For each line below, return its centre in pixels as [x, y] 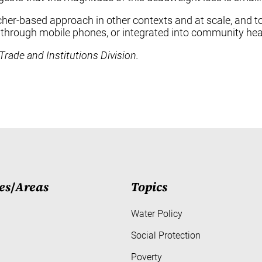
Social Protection [166, 235]
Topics [149, 187]
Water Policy [157, 213]
